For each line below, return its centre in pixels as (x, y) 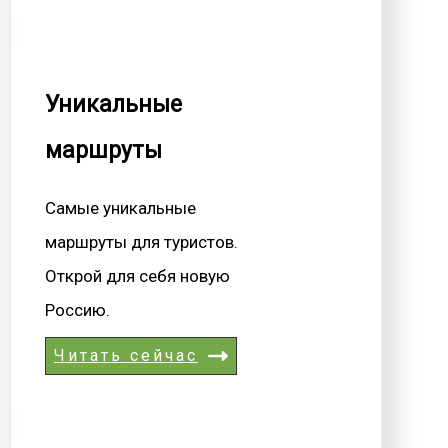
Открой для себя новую (137, 275)
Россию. (77, 309)
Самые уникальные (120, 207)
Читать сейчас (126, 355)
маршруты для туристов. (141, 241)
